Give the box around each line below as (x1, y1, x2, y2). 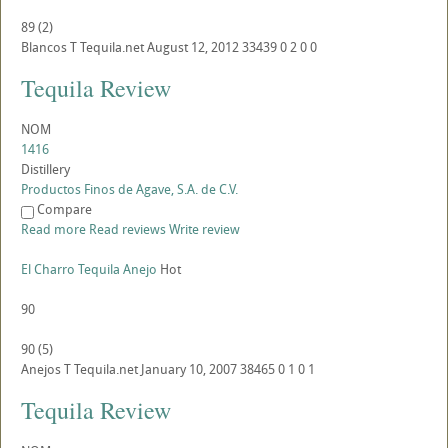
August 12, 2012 (147, 38, 239, 57)
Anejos (21, 360, 61, 379)
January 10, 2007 (141, 360, 237, 379)
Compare (37, 200, 92, 219)
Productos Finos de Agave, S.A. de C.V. (21, 180, 238, 199)
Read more (21, 220, 86, 239)
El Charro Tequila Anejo (21, 260, 157, 279)
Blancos (21, 38, 67, 57)
